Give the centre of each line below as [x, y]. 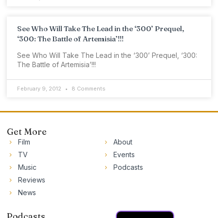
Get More [27, 132]
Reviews [31, 180]
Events [124, 154]
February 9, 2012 [40, 89]
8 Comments [88, 89]
